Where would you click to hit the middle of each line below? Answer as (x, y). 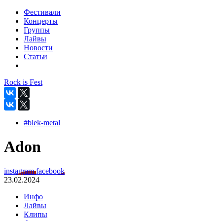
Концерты (41, 21)
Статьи (36, 56)
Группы (37, 30)
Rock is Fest (23, 82)
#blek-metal (42, 123)
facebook (50, 171)
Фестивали (42, 12)
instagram (20, 171)
